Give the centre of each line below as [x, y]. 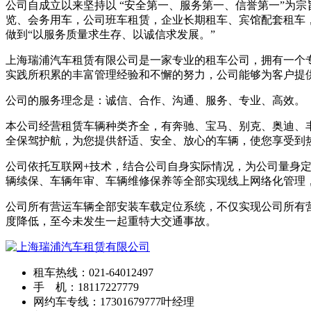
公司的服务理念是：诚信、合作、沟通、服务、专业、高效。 [155, 100]
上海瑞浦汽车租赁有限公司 [72, 60]
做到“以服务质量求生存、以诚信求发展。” [110, 34]
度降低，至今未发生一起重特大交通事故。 [111, 221]
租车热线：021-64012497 [93, 272]
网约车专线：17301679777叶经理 [114, 301]
